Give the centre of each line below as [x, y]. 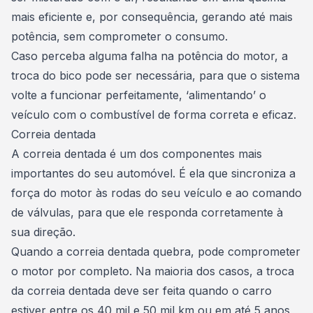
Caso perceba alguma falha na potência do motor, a [150, 56]
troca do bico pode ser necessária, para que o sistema [155, 75]
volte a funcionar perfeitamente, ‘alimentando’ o [139, 95]
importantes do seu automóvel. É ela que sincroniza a [153, 173]
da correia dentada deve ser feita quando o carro [141, 291]
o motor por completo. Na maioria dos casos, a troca [153, 271]
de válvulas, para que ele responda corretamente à [147, 212]
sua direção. [45, 232]
